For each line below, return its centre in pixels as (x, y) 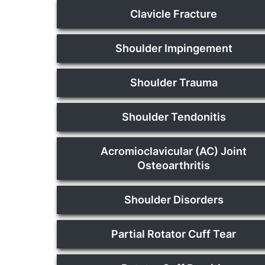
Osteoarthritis (174, 165)
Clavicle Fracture (174, 14)
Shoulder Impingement (174, 48)
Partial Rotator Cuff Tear (174, 234)
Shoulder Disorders (174, 200)
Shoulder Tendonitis (174, 117)
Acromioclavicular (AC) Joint (174, 151)
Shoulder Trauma (174, 83)
